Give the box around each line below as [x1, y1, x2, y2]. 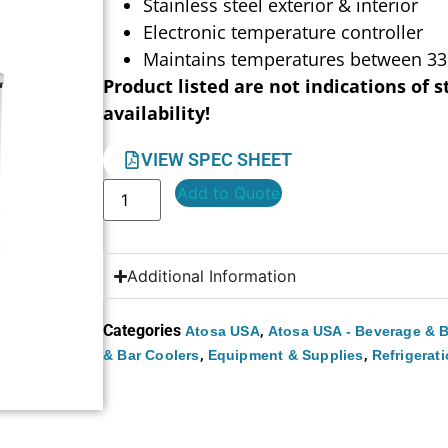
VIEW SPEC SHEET [141, 149, 293, 171]
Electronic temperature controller [143, 19, 424, 44]
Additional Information [127, 266, 297, 287]
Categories [103, 321, 182, 341]
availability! [103, 100, 211, 125]
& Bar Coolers [103, 347, 200, 364]
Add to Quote [177, 183, 281, 204]
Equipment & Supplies [207, 347, 364, 364]
